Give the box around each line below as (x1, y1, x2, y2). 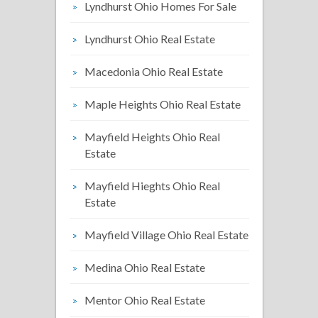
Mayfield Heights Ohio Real (84, 130, 220, 143)
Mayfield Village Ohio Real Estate (84, 228, 248, 241)
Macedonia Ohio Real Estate (84, 65, 223, 78)
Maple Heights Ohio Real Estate (84, 97, 241, 111)
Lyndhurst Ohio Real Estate (84, 32, 215, 45)
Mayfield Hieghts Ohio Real (84, 179, 220, 192)
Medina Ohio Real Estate (84, 261, 205, 274)
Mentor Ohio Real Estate (84, 293, 205, 307)
